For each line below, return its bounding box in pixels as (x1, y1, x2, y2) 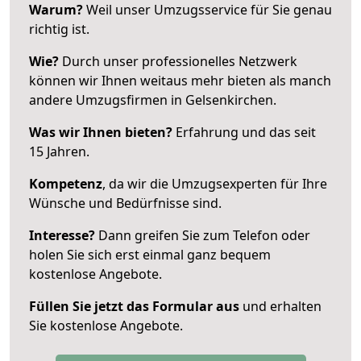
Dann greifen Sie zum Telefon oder (95, 226, 310, 244)
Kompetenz (29, 174, 102, 193)
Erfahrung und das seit (172, 122, 316, 141)
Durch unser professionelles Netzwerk (59, 52, 297, 70)
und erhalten (239, 297, 322, 315)
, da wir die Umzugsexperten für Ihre (102, 174, 327, 193)
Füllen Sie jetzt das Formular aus (29, 297, 239, 315)
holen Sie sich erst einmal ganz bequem (29, 245, 271, 263)
